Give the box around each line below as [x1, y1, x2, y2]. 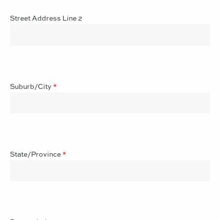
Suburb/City [10, 81, 52, 91]
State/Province [10, 149, 61, 159]
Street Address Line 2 [10, 13, 82, 23]
